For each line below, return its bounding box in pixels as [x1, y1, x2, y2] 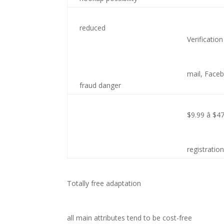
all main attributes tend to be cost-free [67, 213, 192, 222]
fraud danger [79, 80, 121, 90]
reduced [79, 23, 106, 32]
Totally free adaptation [67, 178, 141, 188]
